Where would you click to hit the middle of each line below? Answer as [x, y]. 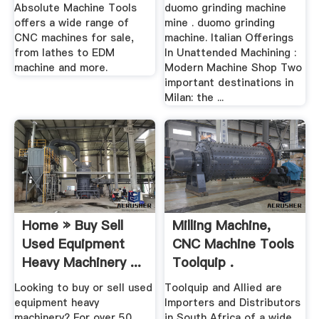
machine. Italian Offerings [229, 38]
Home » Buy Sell [72, 226]
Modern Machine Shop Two [234, 68]
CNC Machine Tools [234, 244]
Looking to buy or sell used [83, 287]
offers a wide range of [71, 23]
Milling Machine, [222, 226]
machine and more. [61, 68]
